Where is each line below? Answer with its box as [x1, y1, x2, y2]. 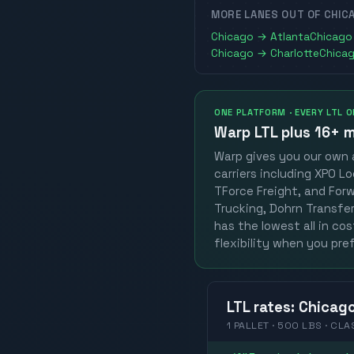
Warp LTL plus [214, 122, 314, 141]
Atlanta [270, 30, 310, 44]
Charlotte [270, 47, 319, 61]
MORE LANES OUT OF [211, 8, 324, 22]
